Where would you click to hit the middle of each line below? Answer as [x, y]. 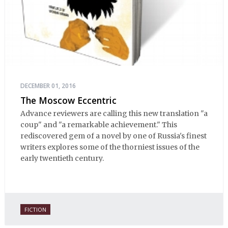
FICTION [35, 209]
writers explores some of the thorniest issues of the [110, 147]
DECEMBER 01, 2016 [48, 85]
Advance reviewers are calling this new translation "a [114, 114]
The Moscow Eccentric [68, 100]
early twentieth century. [62, 159]
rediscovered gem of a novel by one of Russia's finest [113, 136]
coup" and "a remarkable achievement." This [99, 125]
